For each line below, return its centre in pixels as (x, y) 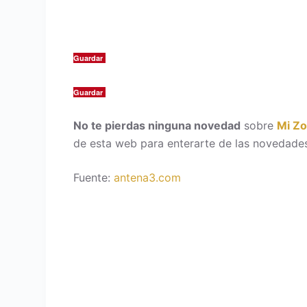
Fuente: (94, 178)
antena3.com (148, 178)
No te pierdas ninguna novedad (157, 126)
